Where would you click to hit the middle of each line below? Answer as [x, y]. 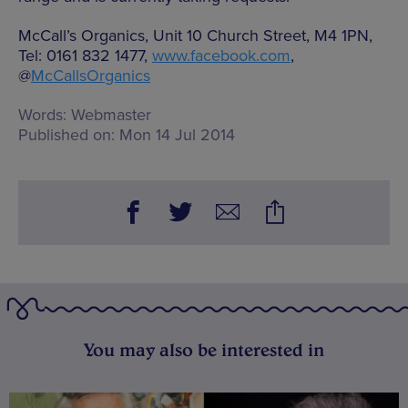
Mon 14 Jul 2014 [178, 135]
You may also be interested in [204, 350]
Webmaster [112, 115]
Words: [42, 115]
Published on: [66, 135]
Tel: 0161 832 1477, [85, 56]
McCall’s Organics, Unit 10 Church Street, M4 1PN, [195, 36]
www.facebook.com [221, 56]
